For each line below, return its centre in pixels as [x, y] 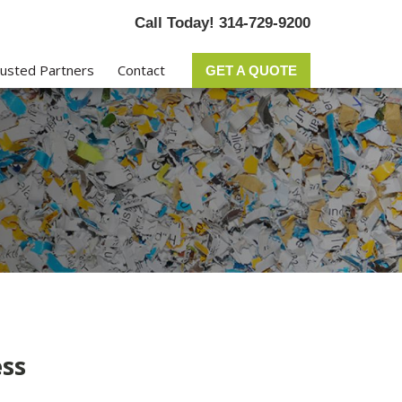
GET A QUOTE [251, 70]
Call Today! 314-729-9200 [222, 23]
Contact [141, 70]
